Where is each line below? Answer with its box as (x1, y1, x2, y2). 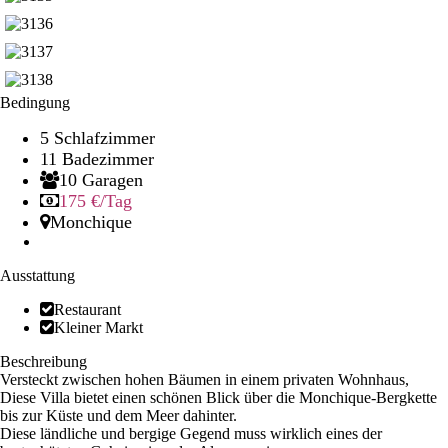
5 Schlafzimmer (40, 127, 155, 148)
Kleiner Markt (54, 318, 143, 336)
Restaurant (54, 300, 121, 318)
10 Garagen (59, 169, 143, 190)
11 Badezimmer (40, 148, 154, 169)
